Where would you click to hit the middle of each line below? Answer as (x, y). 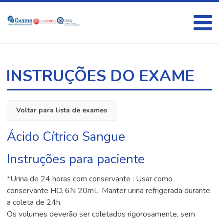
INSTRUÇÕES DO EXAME (101, 76)
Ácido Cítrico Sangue (66, 137)
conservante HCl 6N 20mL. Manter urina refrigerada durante (109, 191)
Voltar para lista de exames (62, 110)
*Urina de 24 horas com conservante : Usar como (90, 179)
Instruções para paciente (76, 159)
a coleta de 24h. (34, 202)
